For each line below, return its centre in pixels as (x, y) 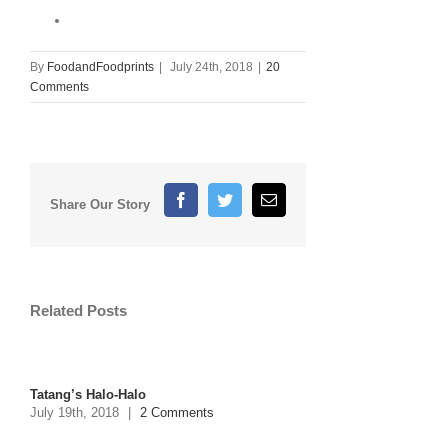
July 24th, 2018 (211, 66)
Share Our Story (100, 204)
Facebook (219, 198)
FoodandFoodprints (100, 66)
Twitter (254, 198)
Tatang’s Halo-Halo (88, 394)
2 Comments (177, 412)
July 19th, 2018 (74, 412)
